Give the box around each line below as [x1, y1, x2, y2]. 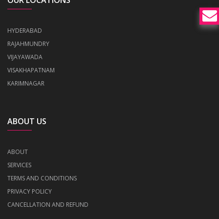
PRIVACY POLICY [7, 187, 52, 196]
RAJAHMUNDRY [7, 40, 49, 48]
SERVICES [7, 161, 31, 169]
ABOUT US [7, 116, 46, 127]
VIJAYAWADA [7, 53, 43, 61]
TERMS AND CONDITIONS [7, 174, 77, 182]
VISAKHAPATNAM [7, 66, 55, 74]
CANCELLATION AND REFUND [7, 200, 88, 209]
